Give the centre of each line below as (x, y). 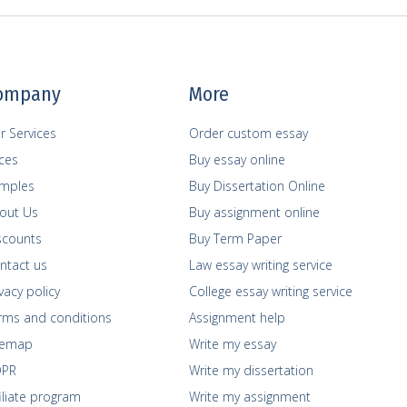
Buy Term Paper (235, 238)
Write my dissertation (251, 370)
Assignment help (237, 317)
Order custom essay (248, 133)
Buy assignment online (254, 212)
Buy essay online (237, 159)
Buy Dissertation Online (257, 185)
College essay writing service (270, 291)
